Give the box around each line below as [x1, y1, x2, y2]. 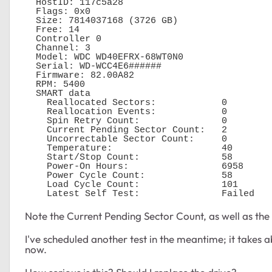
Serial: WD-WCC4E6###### [25, 61, 36, 71]
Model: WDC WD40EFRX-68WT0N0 [25, 52, 36, 62]
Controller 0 [25, 34, 36, 44]
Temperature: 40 [25, 143, 47, 153]
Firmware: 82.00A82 [25, 70, 36, 80]
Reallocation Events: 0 [25, 107, 47, 117]
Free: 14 [25, 25, 36, 35]
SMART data [25, 89, 36, 98]
